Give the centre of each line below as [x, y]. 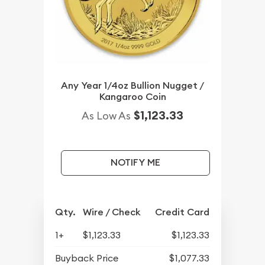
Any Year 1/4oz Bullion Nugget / [132, 85]
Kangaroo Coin [132, 96]
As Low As [106, 115]
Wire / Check [112, 212]
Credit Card [182, 212]
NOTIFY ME [135, 163]
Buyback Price [87, 258]
